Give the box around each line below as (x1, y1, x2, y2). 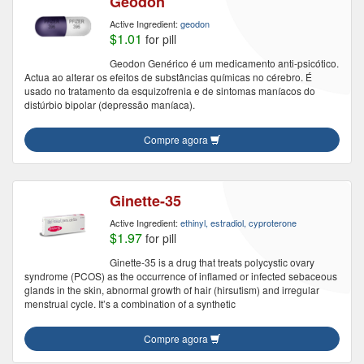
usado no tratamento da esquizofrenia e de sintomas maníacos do (24, 84, 315, 97)
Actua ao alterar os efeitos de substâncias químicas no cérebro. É (24, 70, 312, 84)
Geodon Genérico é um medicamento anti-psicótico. (110, 56, 339, 70)
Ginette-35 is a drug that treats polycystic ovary (110, 255, 314, 269)
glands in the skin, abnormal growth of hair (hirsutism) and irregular (24, 283, 319, 297)
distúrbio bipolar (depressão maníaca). (24, 97, 195, 111)
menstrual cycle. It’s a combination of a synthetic (24, 297, 236, 310)
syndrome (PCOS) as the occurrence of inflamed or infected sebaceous (24, 269, 337, 283)
